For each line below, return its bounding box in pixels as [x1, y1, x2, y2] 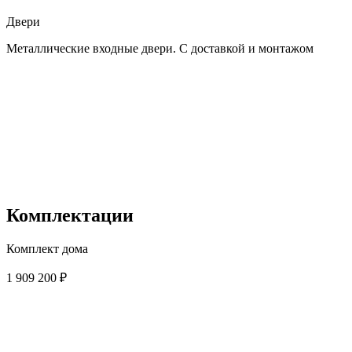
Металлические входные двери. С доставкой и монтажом [6, 42, 313, 56]
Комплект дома [6, 242, 88, 256]
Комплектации [6, 205, 134, 226]
